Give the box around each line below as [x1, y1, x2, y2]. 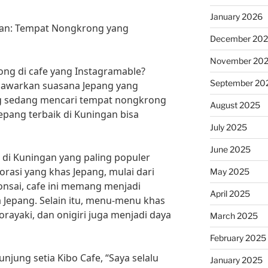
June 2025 [209, 144, 251, 154]
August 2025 [209, 100, 260, 110]
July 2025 [209, 122, 247, 132]
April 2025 [209, 188, 250, 199]
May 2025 [209, 166, 249, 176]
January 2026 [209, 11, 263, 22]
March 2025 [209, 211, 258, 221]
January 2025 [209, 255, 263, 265]
